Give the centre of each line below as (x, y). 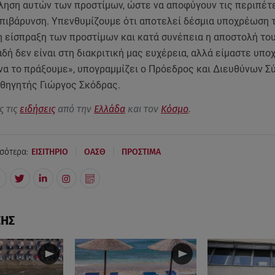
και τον (143, 109)
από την (74, 109)
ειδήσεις (37, 109)
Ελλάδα (109, 109)
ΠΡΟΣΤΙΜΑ (141, 152)
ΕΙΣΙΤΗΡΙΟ (49, 152)
